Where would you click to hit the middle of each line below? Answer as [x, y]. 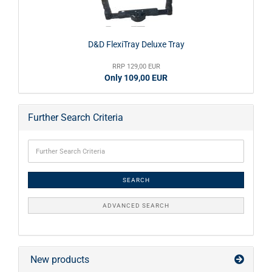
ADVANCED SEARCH [136, 206]
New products [59, 260]
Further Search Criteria [76, 117]
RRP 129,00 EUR [136, 66]
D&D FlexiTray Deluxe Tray [136, 44]
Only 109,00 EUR [136, 78]
